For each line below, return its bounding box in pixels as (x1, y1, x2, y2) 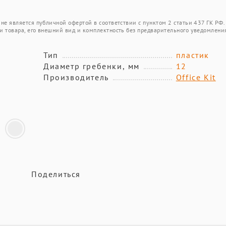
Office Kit (176, 72, 216, 82)
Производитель (43, 72, 109, 82)
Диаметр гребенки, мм (43, 61, 140, 71)
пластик (176, 50, 209, 60)
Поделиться (31, 169, 81, 179)
